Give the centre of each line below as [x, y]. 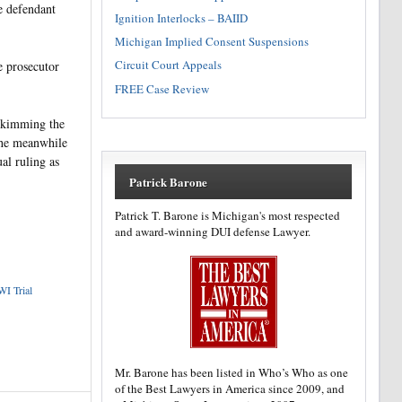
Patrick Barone [168, 182]
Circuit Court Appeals [169, 65]
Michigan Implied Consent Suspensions [212, 42]
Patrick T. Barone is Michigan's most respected [228, 215]
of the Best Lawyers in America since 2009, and [230, 388]
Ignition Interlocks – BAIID [182, 17]
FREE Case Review [162, 88]
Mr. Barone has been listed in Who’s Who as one [232, 372]
